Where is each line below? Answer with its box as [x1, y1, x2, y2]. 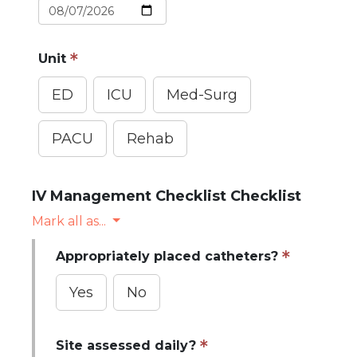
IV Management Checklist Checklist [32, 186, 301, 205]
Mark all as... [32, 213, 106, 229]
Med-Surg [166, 86, 237, 104]
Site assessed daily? [55, 338, 196, 354]
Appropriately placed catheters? [55, 249, 278, 265]
